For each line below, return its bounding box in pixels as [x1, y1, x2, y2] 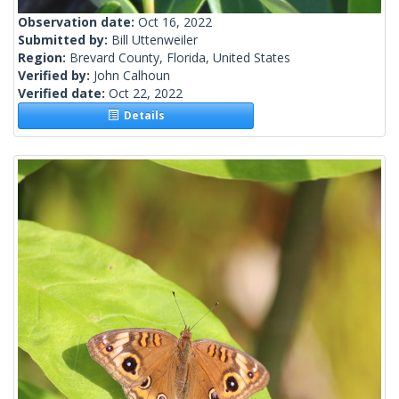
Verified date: [18, 85, 109, 102]
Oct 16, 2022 [138, 13, 212, 31]
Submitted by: [18, 31, 111, 49]
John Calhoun [94, 67, 170, 85]
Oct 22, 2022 [109, 85, 183, 102]
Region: [18, 49, 69, 67]
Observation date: [18, 13, 138, 31]
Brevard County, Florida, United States [69, 49, 290, 67]
